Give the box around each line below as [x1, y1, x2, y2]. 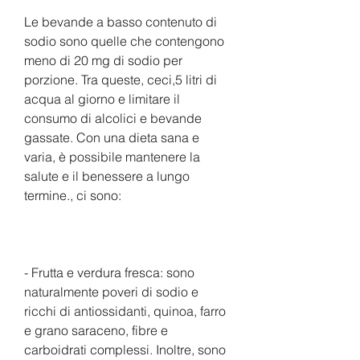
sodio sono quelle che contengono [24, 32, 224, 49]
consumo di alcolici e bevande [24, 109, 202, 126]
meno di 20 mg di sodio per [24, 51, 182, 68]
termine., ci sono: [24, 186, 121, 203]
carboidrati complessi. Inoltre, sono [24, 341, 226, 358]
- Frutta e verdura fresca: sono [24, 264, 194, 280]
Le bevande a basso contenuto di [24, 13, 217, 30]
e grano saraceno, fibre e [24, 321, 168, 338]
